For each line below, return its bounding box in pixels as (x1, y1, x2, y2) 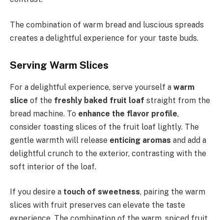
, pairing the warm (140, 187, 205, 197)
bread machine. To (10, 109, 78, 118)
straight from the (144, 95, 210, 105)
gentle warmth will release (10, 135, 110, 145)
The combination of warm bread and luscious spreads (10, 20, 204, 29)
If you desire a (10, 187, 63, 197)
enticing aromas (110, 135, 171, 145)
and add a (171, 135, 206, 145)
